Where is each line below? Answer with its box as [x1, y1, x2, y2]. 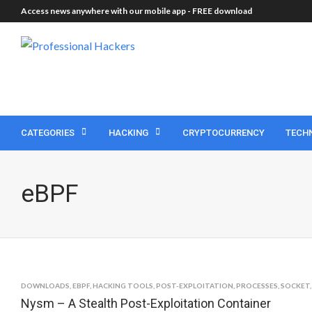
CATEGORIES [21, 127, 75, 138]
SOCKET [281, 281, 310, 290]
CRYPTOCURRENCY [182, 127, 265, 138]
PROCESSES [236, 281, 278, 290]
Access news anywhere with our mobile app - [21, 6, 192, 16]
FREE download [192, 6, 252, 16]
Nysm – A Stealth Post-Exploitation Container [21, 296, 271, 311]
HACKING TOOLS [93, 281, 153, 290]
